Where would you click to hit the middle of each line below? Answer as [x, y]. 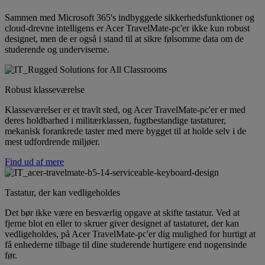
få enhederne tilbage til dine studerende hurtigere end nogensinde [126, 244]
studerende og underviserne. [57, 49]
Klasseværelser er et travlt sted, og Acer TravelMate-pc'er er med [125, 109]
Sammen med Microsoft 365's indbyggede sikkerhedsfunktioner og [130, 17]
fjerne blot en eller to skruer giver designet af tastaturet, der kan [122, 223]
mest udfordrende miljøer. [52, 141]
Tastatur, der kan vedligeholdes [62, 192]
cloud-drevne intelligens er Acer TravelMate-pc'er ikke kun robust [127, 28]
